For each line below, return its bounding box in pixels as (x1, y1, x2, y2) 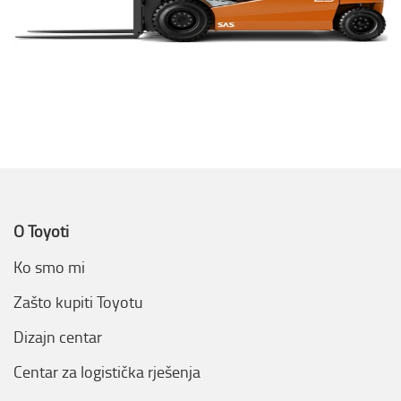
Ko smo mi (13, 255, 85, 277)
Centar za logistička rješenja (13, 360, 200, 382)
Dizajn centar (13, 325, 102, 347)
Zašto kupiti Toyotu (13, 290, 143, 312)
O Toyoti (13, 219, 69, 242)
